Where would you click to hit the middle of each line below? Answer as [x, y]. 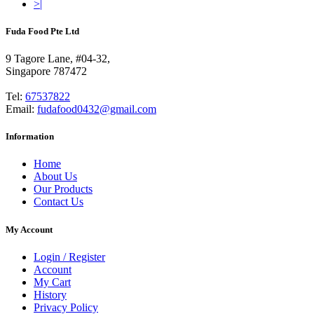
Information [30, 137]
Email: [21, 109]
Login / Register [69, 257]
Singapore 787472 [46, 71]
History [50, 294]
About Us [55, 177]
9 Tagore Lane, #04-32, [58, 59]
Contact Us [59, 202]
